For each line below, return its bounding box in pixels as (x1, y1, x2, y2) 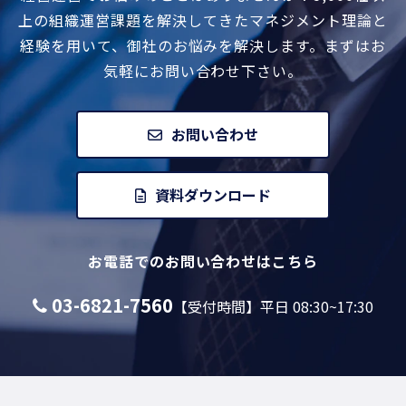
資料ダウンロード (155, 183, 271, 206)
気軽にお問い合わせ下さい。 (102, 59, 304, 82)
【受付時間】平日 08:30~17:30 (173, 295, 373, 317)
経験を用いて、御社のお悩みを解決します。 (19, 34, 325, 56)
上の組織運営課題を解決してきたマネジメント (18, 8, 342, 31)
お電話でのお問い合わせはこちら (87, 249, 319, 272)
